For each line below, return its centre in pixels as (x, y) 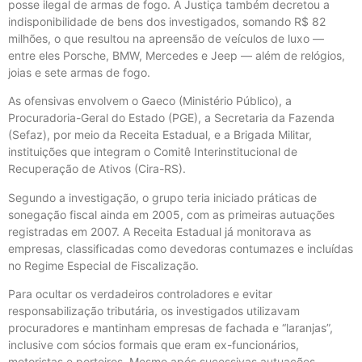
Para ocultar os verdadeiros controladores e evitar (140, 294)
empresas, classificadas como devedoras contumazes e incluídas (181, 248)
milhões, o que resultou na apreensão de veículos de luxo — (166, 39)
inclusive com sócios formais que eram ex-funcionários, (154, 345)
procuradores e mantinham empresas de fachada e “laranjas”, (170, 328)
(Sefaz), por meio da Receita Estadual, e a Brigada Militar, (160, 135)
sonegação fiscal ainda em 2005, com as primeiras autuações (171, 214)
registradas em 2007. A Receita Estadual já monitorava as (160, 231)
